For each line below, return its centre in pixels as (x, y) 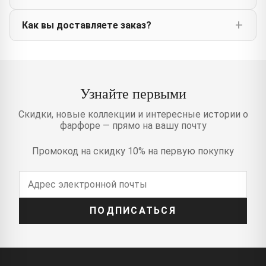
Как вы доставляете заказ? (87, 25)
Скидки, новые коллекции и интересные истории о (133, 114)
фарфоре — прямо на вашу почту (133, 125)
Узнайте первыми (133, 93)
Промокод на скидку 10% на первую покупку (133, 151)
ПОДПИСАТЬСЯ (133, 211)
